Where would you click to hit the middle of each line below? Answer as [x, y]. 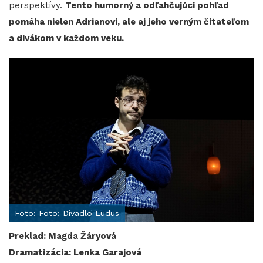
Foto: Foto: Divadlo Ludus [67, 213]
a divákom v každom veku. [68, 38]
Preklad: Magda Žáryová [63, 236]
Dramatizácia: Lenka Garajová [75, 253]
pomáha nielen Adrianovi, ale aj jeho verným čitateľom [129, 22]
